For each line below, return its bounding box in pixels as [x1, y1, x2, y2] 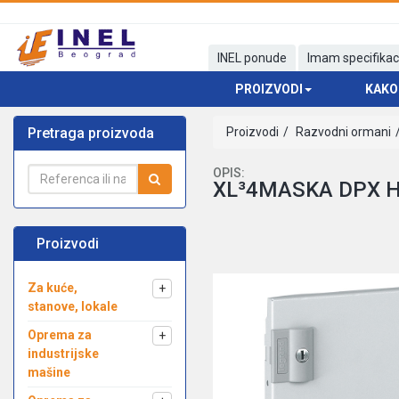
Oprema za [28, 328, 92, 342]
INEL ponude [217, 51, 287, 66]
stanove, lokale [28, 299, 118, 313]
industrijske [28, 346, 99, 361]
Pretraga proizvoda [28, 125, 154, 142]
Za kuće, [28, 281, 77, 295]
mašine [28, 365, 70, 379]
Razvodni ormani [293, 125, 391, 139]
